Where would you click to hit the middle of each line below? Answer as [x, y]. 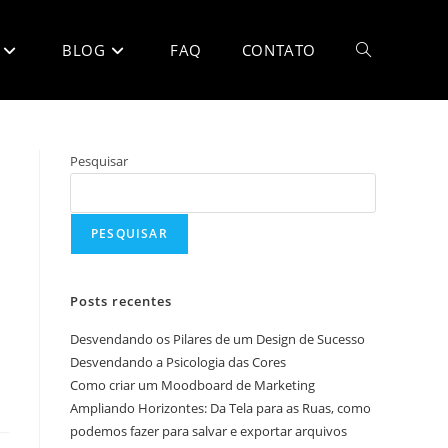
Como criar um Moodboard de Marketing [192, 385]
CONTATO [278, 50]
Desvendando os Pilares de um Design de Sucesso [217, 339]
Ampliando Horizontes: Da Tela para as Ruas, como [220, 408]
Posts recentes [121, 301]
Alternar [383, 49]
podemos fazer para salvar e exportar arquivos [208, 431]
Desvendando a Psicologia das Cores [178, 362]
